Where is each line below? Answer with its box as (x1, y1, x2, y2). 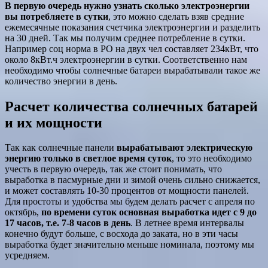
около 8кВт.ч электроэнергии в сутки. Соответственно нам (5, 54, 247, 65)
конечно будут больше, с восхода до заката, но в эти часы (5, 229, 238, 239)
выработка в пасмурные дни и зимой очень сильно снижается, (5, 175, 260, 185)
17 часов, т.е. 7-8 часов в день (5, 218, 130, 229)
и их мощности (5, 114, 102, 130)
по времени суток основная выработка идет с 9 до (41, 207, 257, 218)
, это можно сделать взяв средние (108, 11, 244, 22)
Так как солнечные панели (5, 142, 117, 153)
